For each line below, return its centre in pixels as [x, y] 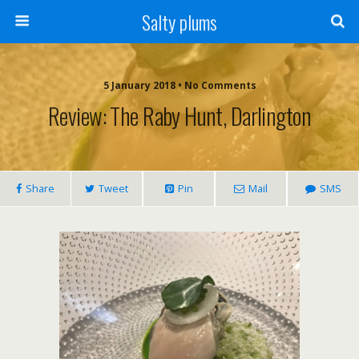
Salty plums [179, 22]
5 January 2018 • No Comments [179, 85]
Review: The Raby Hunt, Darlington [179, 115]
